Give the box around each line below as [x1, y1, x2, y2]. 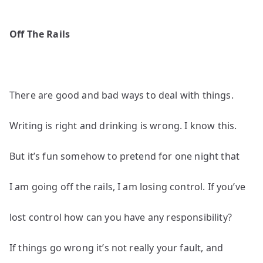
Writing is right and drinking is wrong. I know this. [9, 119, 237, 132]
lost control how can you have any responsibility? [9, 211, 232, 224]
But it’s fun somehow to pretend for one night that [9, 150, 240, 163]
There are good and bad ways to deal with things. [9, 89, 234, 102]
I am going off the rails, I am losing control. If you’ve [9, 180, 245, 193]
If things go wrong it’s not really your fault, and [9, 241, 223, 254]
